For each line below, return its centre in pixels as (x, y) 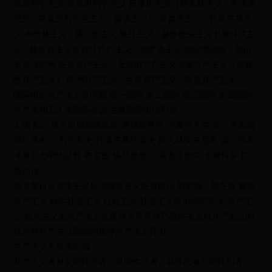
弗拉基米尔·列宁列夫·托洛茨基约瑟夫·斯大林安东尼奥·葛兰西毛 (134, 140)
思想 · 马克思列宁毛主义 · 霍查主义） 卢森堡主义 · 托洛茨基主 (133, 19)
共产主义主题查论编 (52, 246)
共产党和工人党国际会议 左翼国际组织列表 (96, 110)
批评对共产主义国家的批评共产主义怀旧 (90, 231)
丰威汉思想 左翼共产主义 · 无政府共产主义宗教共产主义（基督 (134, 64)
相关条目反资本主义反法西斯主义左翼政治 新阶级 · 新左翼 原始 (135, 186)
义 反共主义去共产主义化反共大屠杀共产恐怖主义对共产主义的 (134, 216)
